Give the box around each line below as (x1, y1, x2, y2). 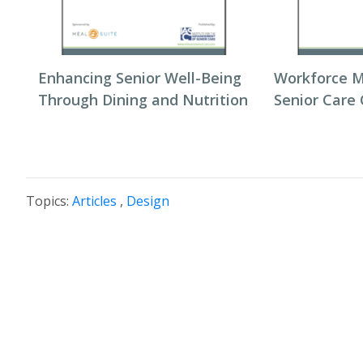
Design (126, 192, 169, 211)
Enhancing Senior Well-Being (38, 68, 241, 88)
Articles (72, 192, 117, 211)
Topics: (26, 192, 72, 211)
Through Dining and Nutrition (38, 90, 248, 110)
